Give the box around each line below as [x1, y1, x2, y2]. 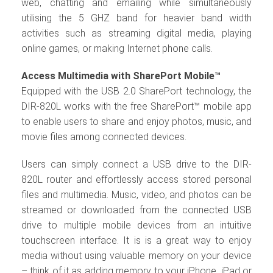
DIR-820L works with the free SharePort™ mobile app [21, 101, 252, 113]
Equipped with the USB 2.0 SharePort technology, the [21, 85, 252, 97]
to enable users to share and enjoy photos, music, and [21, 116, 252, 128]
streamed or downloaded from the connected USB [21, 204, 252, 216]
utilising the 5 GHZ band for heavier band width [21, 12, 252, 24]
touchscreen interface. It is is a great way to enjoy [21, 235, 252, 247]
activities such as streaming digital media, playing [21, 27, 252, 40]
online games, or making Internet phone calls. [21, 43, 213, 55]
